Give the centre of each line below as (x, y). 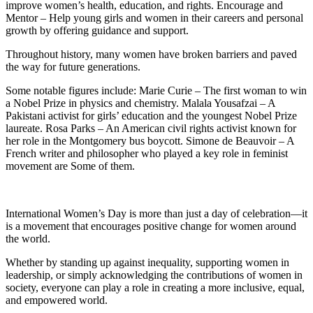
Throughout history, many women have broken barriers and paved (151, 54)
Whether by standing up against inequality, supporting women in (147, 262)
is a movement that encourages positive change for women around (151, 226)
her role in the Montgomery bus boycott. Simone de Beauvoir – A (150, 140)
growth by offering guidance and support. (97, 30)
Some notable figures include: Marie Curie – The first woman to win (156, 90)
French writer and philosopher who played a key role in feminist (147, 153)
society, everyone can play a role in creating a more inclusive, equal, (155, 287)
